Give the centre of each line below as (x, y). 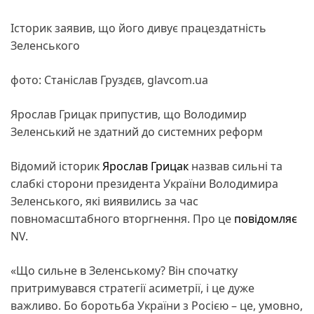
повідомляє (266, 218)
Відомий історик (56, 166)
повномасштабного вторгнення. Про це (122, 218)
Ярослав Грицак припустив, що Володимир (129, 114)
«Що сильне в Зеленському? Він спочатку (124, 270)
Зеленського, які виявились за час (104, 201)
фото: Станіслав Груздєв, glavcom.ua (109, 80)
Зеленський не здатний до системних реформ (137, 131)
